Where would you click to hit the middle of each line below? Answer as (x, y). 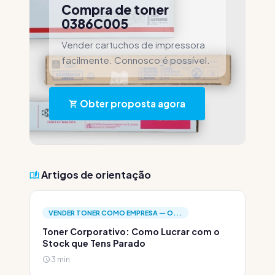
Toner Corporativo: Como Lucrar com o (131, 231)
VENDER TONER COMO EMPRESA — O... (115, 213)
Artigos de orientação (95, 175)
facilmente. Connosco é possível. (136, 60)
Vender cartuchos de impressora (133, 45)
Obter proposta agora (132, 103)
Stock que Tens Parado (94, 243)
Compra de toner (115, 10)
